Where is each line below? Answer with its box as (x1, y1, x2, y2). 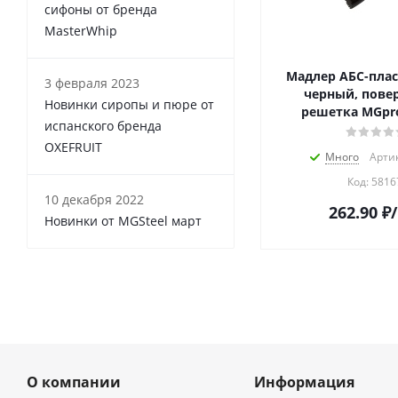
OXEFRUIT (44, 139, 102, 156)
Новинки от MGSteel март (44, 212, 202, 230)
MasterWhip (44, 22, 117, 40)
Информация (253, 372, 354, 393)
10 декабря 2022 (44, 191, 144, 209)
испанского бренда (44, 117, 162, 135)
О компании (27, 372, 121, 393)
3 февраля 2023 (44, 75, 139, 92)
